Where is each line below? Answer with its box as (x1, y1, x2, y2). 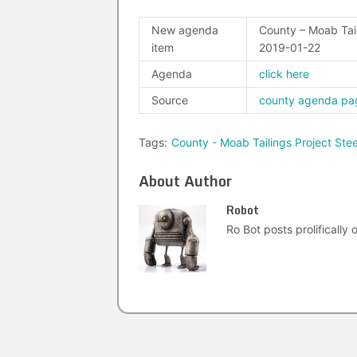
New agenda (151, 23, 218, 37)
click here (259, 67, 309, 80)
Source (151, 93, 188, 107)
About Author (139, 169, 232, 193)
